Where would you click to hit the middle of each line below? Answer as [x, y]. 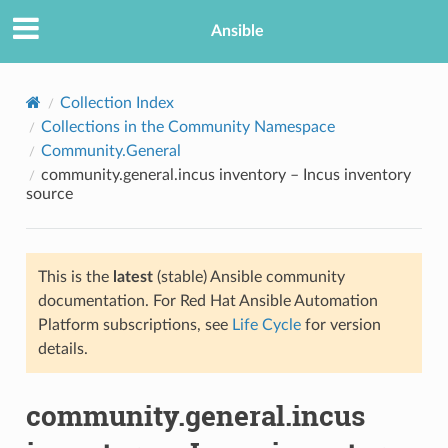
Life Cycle [266, 324]
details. [62, 348]
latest [132, 276]
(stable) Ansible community [248, 276]
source [49, 193]
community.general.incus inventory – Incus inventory [225, 174]
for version [340, 324]
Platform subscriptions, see [134, 324]
